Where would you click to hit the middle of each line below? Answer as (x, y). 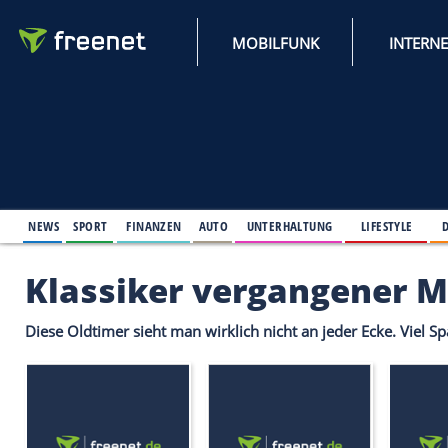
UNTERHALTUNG (349, 271)
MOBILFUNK (332, 51)
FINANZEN (185, 271)
